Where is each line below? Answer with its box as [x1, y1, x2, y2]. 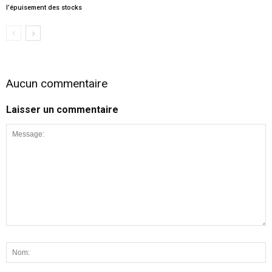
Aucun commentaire [6, 76, 107, 90]
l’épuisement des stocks [6, 3, 82, 12]
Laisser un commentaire [6, 103, 118, 115]
